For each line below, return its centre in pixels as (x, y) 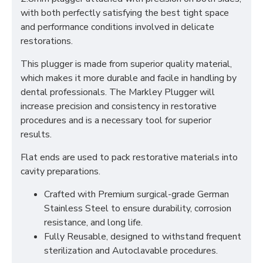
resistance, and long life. (93, 222)
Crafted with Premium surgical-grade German (136, 194)
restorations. (47, 41)
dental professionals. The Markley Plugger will (118, 92)
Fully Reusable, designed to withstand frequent (143, 237)
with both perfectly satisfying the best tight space (125, 13)
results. (36, 134)
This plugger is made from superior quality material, (126, 64)
